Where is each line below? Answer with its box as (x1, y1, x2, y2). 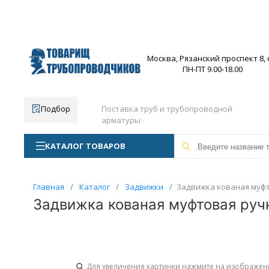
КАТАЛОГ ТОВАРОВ (44, 141, 125, 151)
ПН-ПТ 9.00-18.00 (183, 64, 243, 74)
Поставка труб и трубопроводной (101, 103, 232, 114)
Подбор (40, 103, 70, 114)
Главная (32, 181, 64, 192)
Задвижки (124, 181, 163, 192)
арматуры (101, 115, 141, 125)
